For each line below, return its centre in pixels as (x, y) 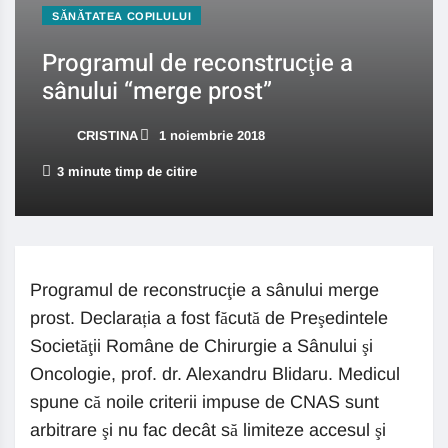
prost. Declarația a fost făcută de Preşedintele (209, 318)
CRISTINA (105, 135)
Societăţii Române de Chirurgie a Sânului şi (201, 346)
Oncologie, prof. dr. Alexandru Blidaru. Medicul (215, 374)
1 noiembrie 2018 (210, 135)
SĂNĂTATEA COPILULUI (122, 15)
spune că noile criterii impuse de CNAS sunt (204, 402)
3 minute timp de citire (127, 171)
